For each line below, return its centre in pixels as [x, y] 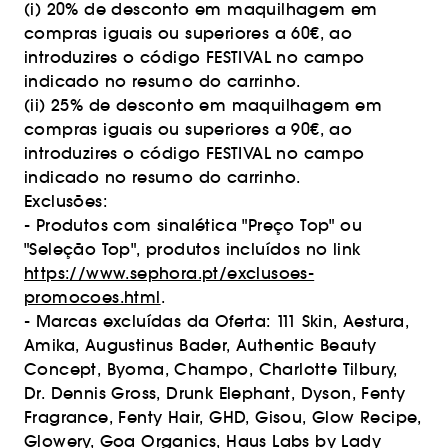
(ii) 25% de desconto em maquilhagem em [203, 105]
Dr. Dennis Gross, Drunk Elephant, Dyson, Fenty [215, 393]
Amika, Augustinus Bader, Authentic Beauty [200, 345]
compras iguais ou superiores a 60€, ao [188, 33]
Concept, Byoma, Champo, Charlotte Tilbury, [211, 369]
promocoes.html [92, 297]
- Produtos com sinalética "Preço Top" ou [193, 225]
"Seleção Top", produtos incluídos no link [192, 249]
